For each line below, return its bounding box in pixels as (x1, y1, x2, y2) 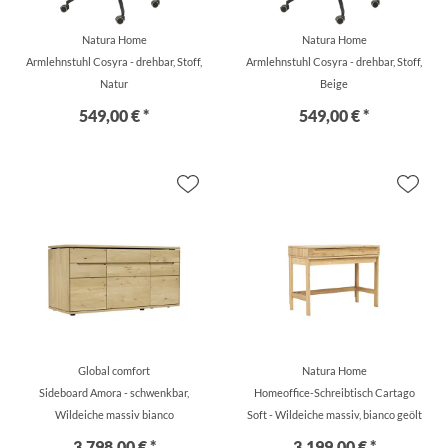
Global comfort (78, 364, 150, 377)
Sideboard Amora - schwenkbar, (39, 386, 189, 399)
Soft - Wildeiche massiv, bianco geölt (246, 408, 422, 421)
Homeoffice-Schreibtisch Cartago (253, 386, 415, 399)
